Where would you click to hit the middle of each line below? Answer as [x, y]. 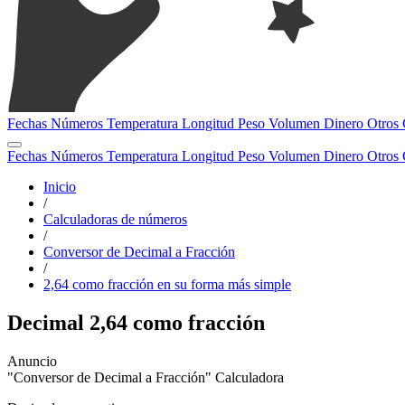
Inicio [60, 187]
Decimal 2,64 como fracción [136, 322]
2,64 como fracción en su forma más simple [167, 284]
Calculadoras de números [115, 219]
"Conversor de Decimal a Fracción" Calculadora [146, 377]
